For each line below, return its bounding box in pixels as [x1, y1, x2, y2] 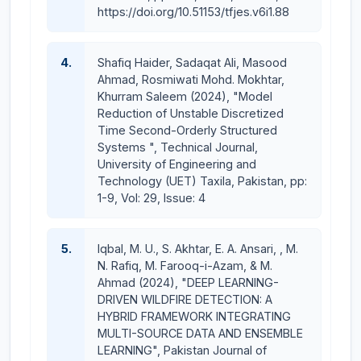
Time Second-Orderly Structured [98, 123, 277, 137]
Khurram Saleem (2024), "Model [98, 89, 272, 103]
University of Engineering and [98, 157, 256, 171]
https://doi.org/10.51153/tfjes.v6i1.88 [98, 5, 289, 19]
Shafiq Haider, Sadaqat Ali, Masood [98, 56, 287, 69]
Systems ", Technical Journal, [98, 140, 258, 154]
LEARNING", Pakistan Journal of [98, 343, 267, 357]
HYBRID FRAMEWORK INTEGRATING [98, 309, 291, 323]
